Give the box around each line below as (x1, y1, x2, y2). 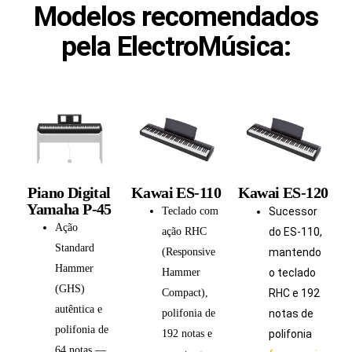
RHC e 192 (269, 286, 320, 299)
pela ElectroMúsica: (61, 30, 291, 63)
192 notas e (162, 327, 212, 339)
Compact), (162, 286, 208, 299)
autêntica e (55, 302, 102, 315)
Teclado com (162, 204, 218, 217)
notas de (269, 306, 313, 320)
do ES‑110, (269, 225, 322, 238)
